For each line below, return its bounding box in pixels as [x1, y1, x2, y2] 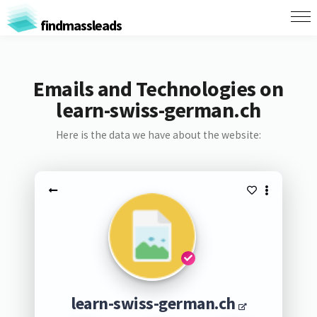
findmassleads [38, 16, 122, 34]
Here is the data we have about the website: [55, 128, 261, 142]
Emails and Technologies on [33, 75, 284, 102]
